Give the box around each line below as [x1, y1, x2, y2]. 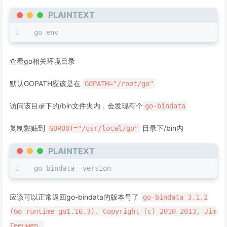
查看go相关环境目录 [10, 57, 75, 66]
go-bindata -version [34, 164, 111, 173]
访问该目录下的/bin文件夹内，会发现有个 [10, 101, 143, 110]
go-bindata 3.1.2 [143, 193, 208, 202]
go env [34, 28, 58, 37]
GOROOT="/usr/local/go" [49, 124, 138, 133]
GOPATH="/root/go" [85, 80, 154, 88]
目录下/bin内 [140, 124, 183, 133]
